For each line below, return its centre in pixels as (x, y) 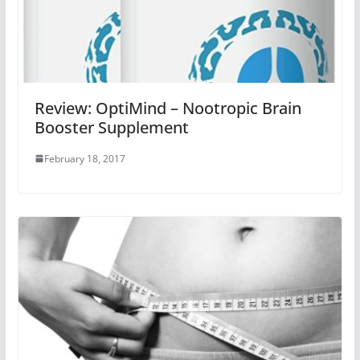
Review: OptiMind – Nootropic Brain (168, 108)
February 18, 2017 (84, 158)
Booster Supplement (111, 127)
